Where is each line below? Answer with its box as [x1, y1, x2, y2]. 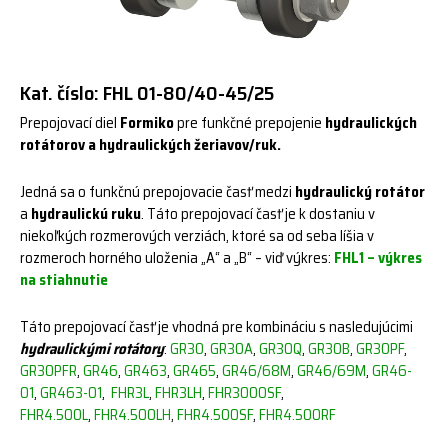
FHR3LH [155, 381, 202, 405]
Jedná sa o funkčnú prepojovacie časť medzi [20, 180, 295, 204]
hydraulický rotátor [295, 180, 425, 204]
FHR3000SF [208, 381, 281, 405]
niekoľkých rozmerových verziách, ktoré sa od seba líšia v [20, 224, 374, 248]
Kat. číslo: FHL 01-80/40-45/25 [20, 77, 274, 109]
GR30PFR [20, 359, 77, 383]
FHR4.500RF [259, 403, 336, 427]
